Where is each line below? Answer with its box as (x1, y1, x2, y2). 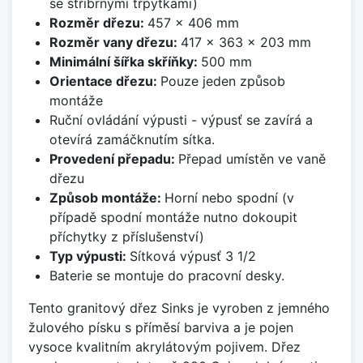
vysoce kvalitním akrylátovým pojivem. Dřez (28, 338, 301, 355)
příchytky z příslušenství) (49, 228, 204, 245)
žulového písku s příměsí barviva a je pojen (28, 318, 293, 335)
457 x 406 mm (147, 14, 239, 31)
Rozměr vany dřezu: (49, 33, 181, 50)
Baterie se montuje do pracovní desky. (49, 267, 284, 284)
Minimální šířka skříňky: (49, 53, 201, 70)
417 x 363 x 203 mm (180, 33, 311, 50)
